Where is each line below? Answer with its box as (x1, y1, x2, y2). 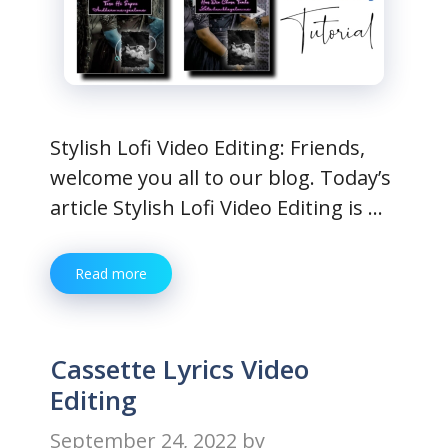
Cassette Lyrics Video (50, 351, 309, 387)
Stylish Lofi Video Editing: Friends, (50, 134, 365, 161)
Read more (75, 264, 147, 283)
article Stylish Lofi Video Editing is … (50, 194, 383, 221)
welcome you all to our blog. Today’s (50, 164, 391, 191)
